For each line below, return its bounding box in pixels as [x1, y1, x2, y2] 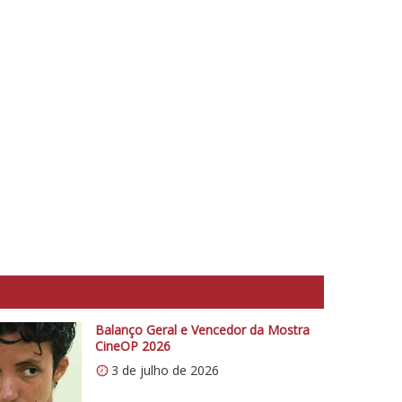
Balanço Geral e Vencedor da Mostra [94, 320, 310, 338]
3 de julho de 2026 [110, 361, 219, 379]
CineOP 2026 [94, 336, 170, 354]
